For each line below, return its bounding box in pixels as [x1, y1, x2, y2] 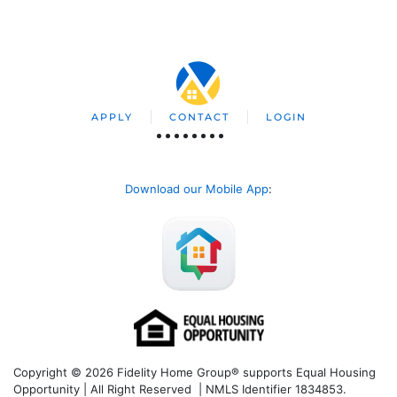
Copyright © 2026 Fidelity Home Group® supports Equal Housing [13, 364, 376, 379]
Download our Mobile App [125, 182, 269, 196]
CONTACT [168, 111, 230, 123]
